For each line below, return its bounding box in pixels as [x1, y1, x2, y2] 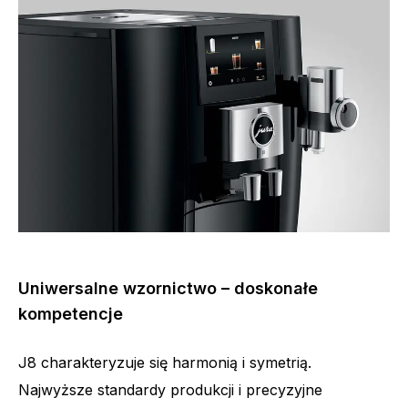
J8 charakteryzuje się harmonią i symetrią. [18, 353, 311, 372]
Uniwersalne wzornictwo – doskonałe [18, 279, 318, 299]
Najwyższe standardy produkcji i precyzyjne [18, 381, 322, 400]
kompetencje [18, 304, 123, 324]
